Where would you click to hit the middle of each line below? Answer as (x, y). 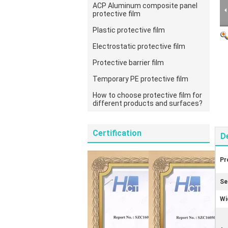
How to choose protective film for (147, 95)
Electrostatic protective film (139, 46)
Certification (117, 133)
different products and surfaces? (148, 103)
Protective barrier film (128, 63)
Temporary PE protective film (140, 79)
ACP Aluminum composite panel (145, 6)
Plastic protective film (129, 30)
